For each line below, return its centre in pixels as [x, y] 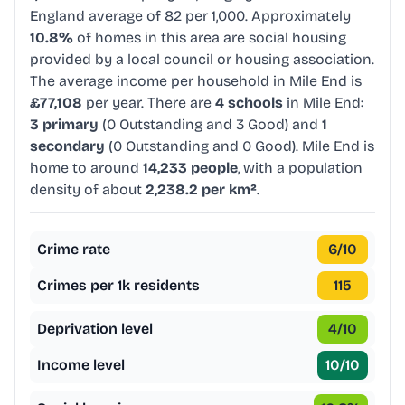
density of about [88, 190]
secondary [67, 146]
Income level [81, 365]
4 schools [249, 103]
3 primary [64, 125]
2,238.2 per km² [201, 190]
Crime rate [74, 250]
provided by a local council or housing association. [202, 60]
